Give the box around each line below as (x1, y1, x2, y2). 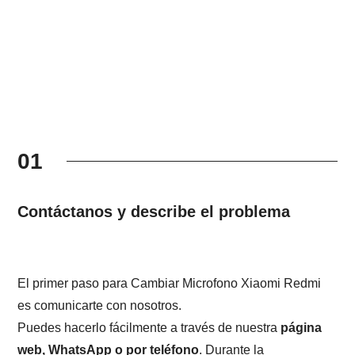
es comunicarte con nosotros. (17, 298, 182, 312)
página (281, 320, 323, 334)
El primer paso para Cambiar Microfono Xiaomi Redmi (17, 276, 322, 290)
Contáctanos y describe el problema (17, 202, 291, 220)
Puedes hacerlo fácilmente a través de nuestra (17, 320, 281, 334)
